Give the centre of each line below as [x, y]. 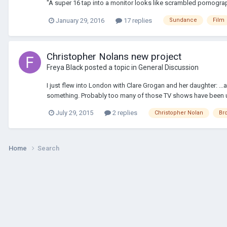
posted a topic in [111, 67]
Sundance [183, 20]
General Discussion [168, 67]
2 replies [124, 113]
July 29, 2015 [74, 113]
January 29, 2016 [80, 20]
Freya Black [65, 67]
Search [48, 148]
